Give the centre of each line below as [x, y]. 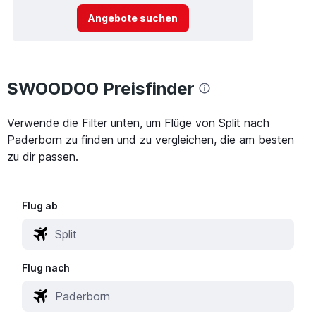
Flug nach [46, 267]
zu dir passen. [43, 156]
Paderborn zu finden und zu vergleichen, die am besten [151, 139]
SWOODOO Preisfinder [101, 88]
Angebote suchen [133, 18]
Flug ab [40, 205]
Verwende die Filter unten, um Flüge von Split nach [138, 122]
